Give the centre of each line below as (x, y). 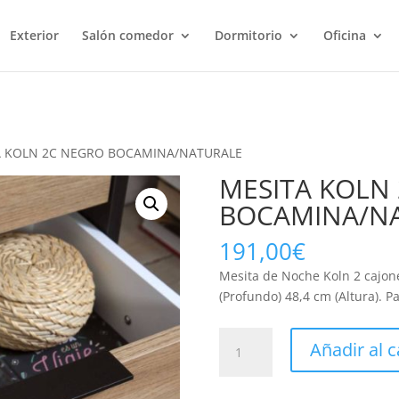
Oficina (344, 35)
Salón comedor (127, 35)
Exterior (34, 35)
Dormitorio (248, 35)
